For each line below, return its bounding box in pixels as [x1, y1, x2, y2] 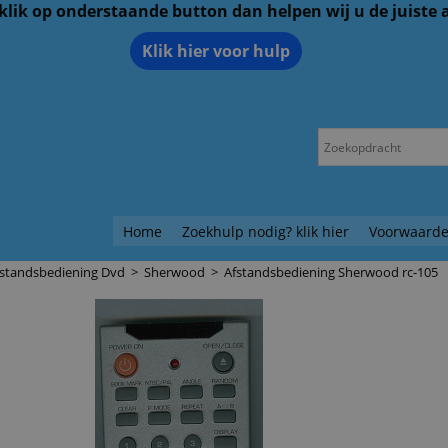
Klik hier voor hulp [142, 40, 290, 62]
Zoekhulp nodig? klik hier [182, 221, 349, 241]
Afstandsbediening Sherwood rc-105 [224, 263, 438, 281]
